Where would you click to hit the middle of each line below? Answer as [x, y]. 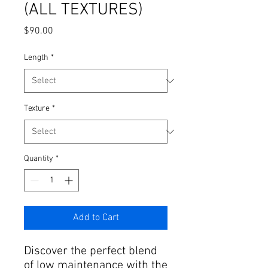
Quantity [39, 159]
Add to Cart [96, 218]
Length [36, 58]
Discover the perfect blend [91, 251]
